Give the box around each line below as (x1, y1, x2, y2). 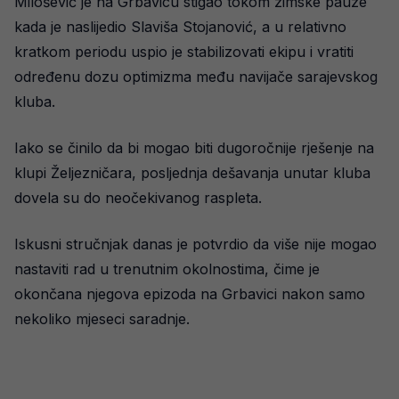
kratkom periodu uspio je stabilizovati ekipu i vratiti (14, 43, 354, 61)
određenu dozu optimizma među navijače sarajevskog (14, 68, 378, 86)
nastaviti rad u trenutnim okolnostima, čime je (14, 260, 320, 279)
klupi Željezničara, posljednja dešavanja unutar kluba (14, 164, 370, 183)
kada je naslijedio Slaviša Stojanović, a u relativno (14, 18, 346, 37)
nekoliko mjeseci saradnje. (14, 310, 190, 329)
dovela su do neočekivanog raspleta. (14, 189, 262, 208)
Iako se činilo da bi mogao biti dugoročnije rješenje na (14, 139, 374, 158)
